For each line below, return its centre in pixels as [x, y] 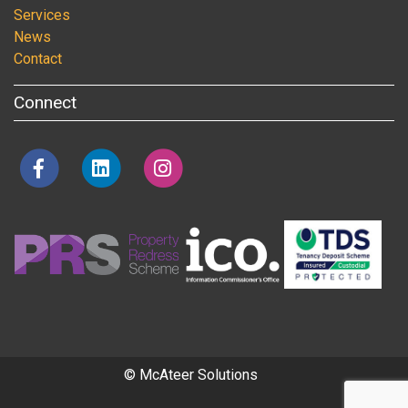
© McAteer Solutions [190, 375]
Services [42, 15]
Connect [45, 102]
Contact [38, 58]
